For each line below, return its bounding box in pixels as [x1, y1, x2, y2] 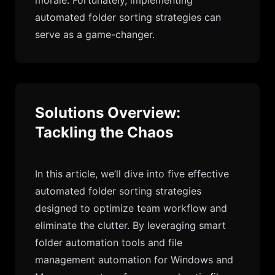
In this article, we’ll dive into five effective [35, 168, 229, 180]
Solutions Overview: [35, 104, 180, 122]
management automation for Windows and [35, 254, 233, 266]
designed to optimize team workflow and [35, 202, 227, 214]
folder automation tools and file [35, 236, 182, 249]
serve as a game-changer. [35, 28, 155, 41]
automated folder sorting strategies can [35, 11, 221, 23]
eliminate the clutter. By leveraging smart [35, 219, 226, 231]
